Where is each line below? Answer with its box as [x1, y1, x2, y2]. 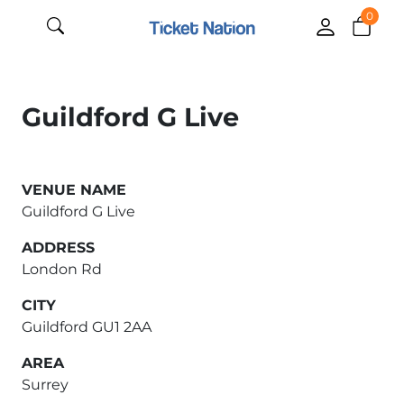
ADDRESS [22, 239, 95, 256]
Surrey [22, 376, 69, 393]
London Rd [22, 261, 102, 278]
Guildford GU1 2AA [22, 318, 151, 335]
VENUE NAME [22, 181, 126, 198]
